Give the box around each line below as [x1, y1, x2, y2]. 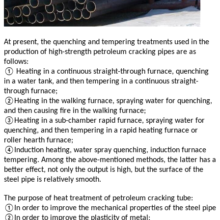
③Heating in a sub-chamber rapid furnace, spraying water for [4, 116, 205, 125]
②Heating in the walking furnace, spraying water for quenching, [4, 97, 212, 105]
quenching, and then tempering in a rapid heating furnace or [4, 126, 198, 135]
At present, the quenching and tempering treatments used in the [4, 38, 209, 46]
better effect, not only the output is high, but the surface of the [4, 165, 203, 174]
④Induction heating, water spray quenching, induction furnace [4, 146, 206, 154]
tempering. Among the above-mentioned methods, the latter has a [4, 156, 216, 164]
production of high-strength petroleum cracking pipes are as [4, 48, 196, 56]
